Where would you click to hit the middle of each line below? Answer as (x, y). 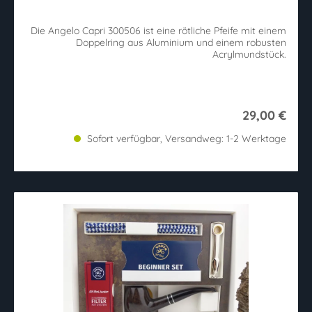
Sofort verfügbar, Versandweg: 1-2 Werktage (185, 139)
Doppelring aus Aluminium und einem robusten (181, 43)
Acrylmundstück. (249, 55)
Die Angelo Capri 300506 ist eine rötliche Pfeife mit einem (158, 31)
